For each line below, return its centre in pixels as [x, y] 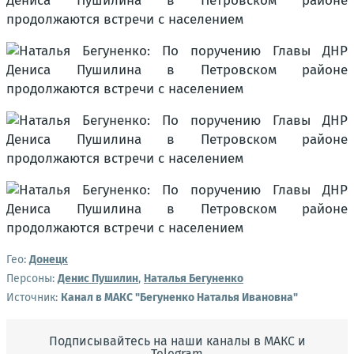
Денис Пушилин [98, 278]
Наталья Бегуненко [194, 278]
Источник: [34, 297]
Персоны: [30, 278]
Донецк [49, 259]
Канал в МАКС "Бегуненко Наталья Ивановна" [179, 297]
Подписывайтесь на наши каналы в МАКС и [177, 341]
